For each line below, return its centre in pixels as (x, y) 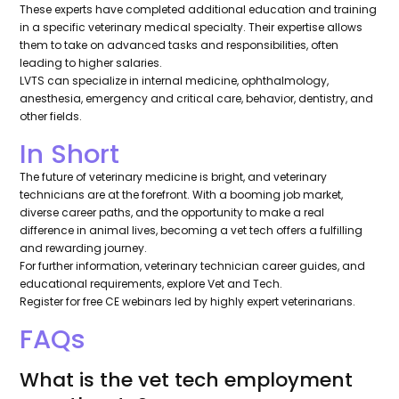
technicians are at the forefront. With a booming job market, (182, 195)
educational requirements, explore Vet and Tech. (153, 284)
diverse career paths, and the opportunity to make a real (172, 213)
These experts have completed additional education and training (199, 10)
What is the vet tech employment (187, 380)
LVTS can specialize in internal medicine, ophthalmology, (175, 81)
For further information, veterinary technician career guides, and (193, 266)
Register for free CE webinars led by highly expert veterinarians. (189, 302)
